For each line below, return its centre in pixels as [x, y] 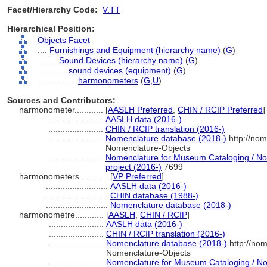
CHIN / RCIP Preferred [220, 110]
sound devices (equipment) [120, 70]
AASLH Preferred [140, 110]
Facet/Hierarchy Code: [52, 10]
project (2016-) [133, 167]
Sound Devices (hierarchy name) [121, 60]
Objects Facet [64, 40]
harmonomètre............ [63, 215]
